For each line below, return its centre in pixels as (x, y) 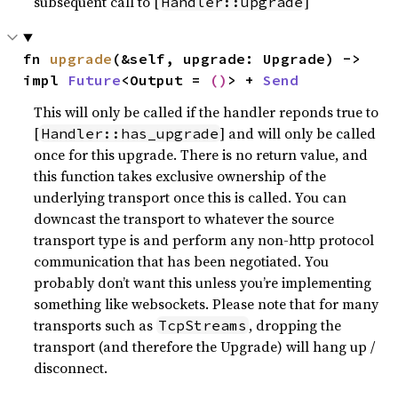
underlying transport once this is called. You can (191, 197)
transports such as (96, 325)
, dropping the (295, 325)
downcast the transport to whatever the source (184, 219)
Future (95, 80)
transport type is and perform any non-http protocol (204, 240)
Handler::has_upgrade (130, 133)
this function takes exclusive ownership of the (180, 176)
